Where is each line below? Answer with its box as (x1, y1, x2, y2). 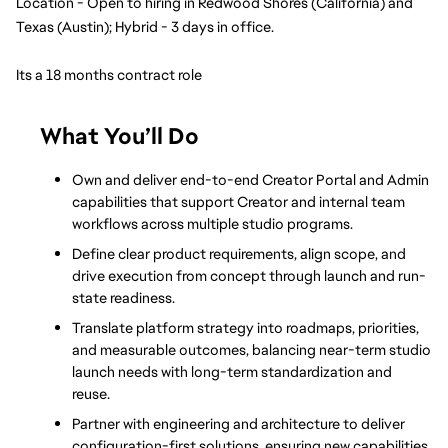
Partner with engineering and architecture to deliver (72, 413, 405, 433)
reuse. (72, 383, 110, 403)
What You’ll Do (40, 121, 199, 151)
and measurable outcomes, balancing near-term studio (72, 339, 431, 359)
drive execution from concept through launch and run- (72, 265, 426, 285)
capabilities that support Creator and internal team (72, 191, 405, 211)
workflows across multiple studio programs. (72, 213, 353, 233)
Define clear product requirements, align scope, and (72, 243, 406, 263)
